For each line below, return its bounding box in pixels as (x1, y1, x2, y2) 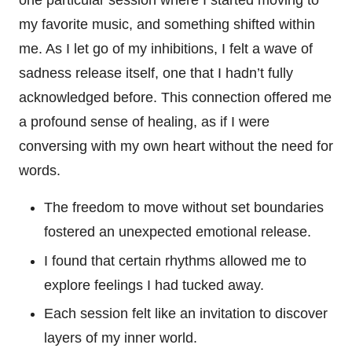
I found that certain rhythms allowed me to (44, 252, 306, 269)
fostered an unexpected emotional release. (44, 224, 311, 240)
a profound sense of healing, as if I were (19, 114, 269, 130)
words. (19, 163, 60, 179)
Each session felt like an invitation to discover (44, 305, 328, 321)
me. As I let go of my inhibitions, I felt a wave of (19, 41, 313, 57)
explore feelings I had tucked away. (44, 277, 264, 293)
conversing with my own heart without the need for (19, 138, 333, 155)
